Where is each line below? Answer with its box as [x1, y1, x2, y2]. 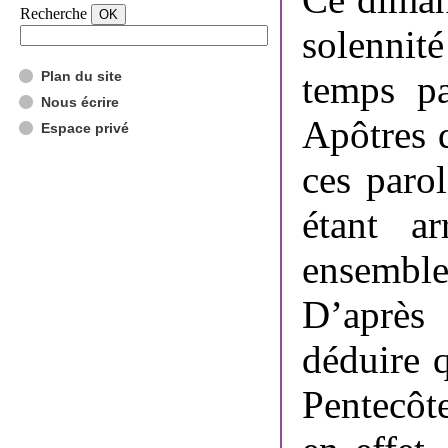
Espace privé [41, 120, 129, 136]
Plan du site [41, 68, 122, 84]
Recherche [20, 5, 87, 22]
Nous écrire [41, 94, 119, 110]
